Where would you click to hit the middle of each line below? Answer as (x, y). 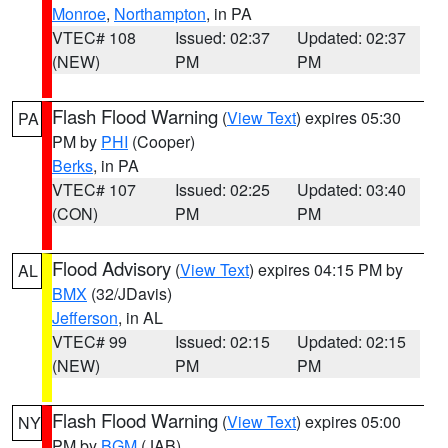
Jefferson (85, 317)
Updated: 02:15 (352, 341)
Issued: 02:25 (222, 189)
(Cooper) (161, 141)
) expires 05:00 (348, 421)
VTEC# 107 (94, 189)
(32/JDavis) (129, 293)
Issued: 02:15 (222, 341)
